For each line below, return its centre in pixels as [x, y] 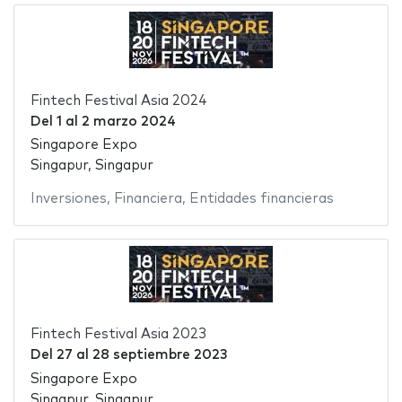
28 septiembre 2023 [159, 355]
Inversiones [68, 199]
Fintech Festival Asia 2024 [118, 100]
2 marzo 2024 [128, 121]
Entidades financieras [261, 199]
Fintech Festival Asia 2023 [118, 335]
